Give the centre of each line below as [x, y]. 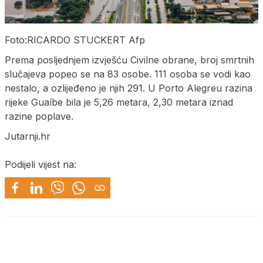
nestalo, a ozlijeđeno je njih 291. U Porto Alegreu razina [129, 88]
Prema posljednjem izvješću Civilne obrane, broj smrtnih [129, 60]
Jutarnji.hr [28, 136]
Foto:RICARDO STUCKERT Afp [75, 40]
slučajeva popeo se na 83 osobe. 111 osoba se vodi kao [128, 74]
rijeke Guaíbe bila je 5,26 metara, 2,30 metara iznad [119, 102]
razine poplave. [39, 116]
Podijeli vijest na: [41, 164]
